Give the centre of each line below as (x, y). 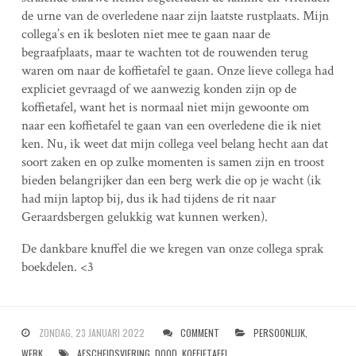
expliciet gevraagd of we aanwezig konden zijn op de (159, 89)
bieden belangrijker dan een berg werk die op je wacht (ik (171, 180)
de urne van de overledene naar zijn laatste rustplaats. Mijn (175, 15)
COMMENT (199, 332)
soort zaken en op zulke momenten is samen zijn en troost (172, 162)
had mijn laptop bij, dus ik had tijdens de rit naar (148, 198)
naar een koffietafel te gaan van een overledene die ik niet (171, 125)
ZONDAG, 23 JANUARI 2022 (91, 332)
